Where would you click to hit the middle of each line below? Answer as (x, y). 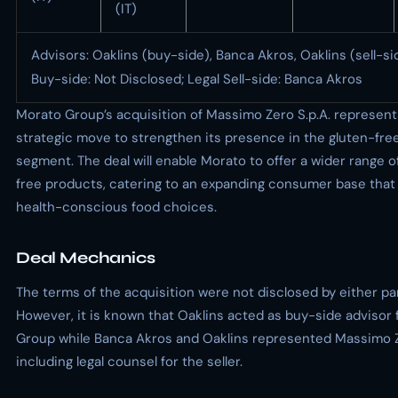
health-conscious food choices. (116, 207)
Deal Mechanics (86, 258)
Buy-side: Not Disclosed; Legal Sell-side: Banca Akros (197, 79)
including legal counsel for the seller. (129, 362)
